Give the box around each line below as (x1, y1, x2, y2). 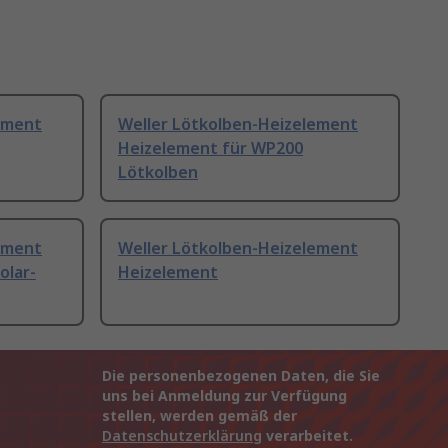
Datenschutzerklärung (102, 426, 262, 446)
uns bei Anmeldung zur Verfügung (102, 386, 347, 406)
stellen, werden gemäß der (102, 406, 297, 426)
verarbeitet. (262, 426, 353, 446)
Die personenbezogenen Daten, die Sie (102, 366, 380, 386)
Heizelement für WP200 (118, 137, 303, 160)
